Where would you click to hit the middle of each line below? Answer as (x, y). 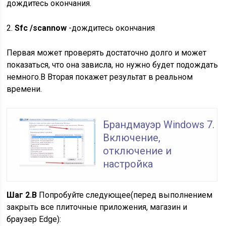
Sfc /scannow (41, 28)
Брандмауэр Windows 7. (159, 124)
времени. (24, 89)
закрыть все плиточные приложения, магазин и (97, 207)
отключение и (137, 151)
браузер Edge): (34, 219)
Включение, (132, 137)
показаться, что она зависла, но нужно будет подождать (112, 65)
